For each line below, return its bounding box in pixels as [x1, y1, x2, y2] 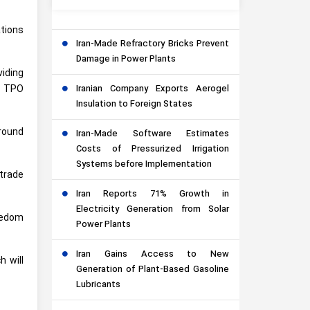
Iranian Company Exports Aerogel [76, 82, 229, 97]
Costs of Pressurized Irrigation [76, 143, 229, 157]
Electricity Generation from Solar [76, 203, 229, 217]
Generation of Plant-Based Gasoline [76, 263, 229, 277]
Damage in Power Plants [76, 53, 176, 67]
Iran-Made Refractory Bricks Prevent [76, 37, 229, 52]
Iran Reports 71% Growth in [76, 188, 229, 202]
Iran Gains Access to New [76, 248, 229, 262]
